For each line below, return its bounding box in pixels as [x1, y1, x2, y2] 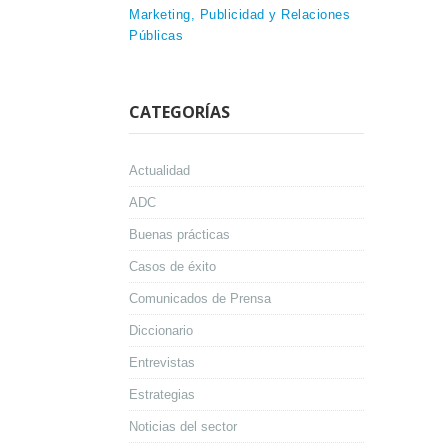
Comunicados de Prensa [129, 291, 271, 307]
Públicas [129, 28, 183, 44]
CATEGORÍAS [129, 101, 230, 124]
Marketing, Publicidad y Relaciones [129, 7, 350, 23]
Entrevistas [129, 355, 195, 371]
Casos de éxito [129, 259, 216, 275]
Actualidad [129, 163, 190, 179]
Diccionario [129, 323, 193, 339]
